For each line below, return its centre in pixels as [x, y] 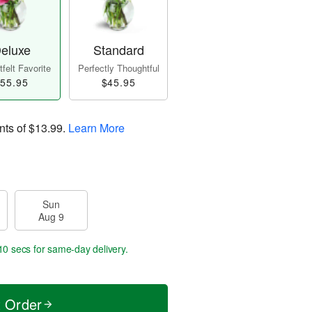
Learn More [96, 128]
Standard [118, 50]
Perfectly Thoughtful [118, 68]
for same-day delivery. [79, 249]
